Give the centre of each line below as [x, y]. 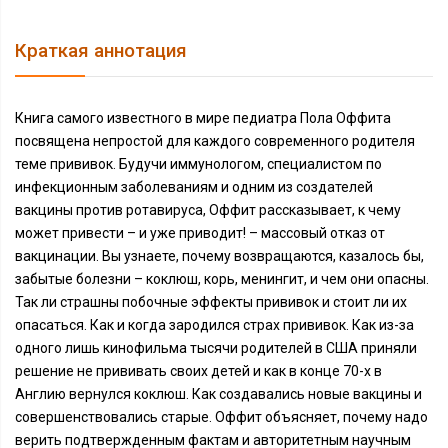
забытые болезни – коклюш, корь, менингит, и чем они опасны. [222, 279]
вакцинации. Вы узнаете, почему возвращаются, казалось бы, [219, 256]
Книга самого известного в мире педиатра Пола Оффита [203, 118]
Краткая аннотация [101, 51]
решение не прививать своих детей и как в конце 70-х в [198, 371]
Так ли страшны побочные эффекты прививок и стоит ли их [211, 302]
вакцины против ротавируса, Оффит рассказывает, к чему [208, 210]
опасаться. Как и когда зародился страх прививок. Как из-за [214, 325]
